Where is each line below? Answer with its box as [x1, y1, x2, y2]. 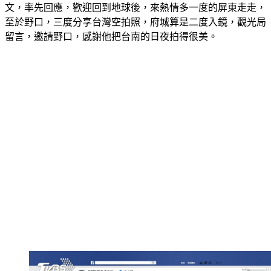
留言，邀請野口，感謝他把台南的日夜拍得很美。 [5, 31, 218, 42]
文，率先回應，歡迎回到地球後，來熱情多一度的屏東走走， [5, 2, 266, 13]
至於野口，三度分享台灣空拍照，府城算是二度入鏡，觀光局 [5, 17, 266, 27]
